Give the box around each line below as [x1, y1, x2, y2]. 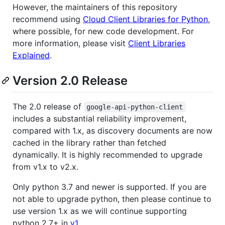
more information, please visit [13, 38, 128, 48]
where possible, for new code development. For [13, 26, 194, 36]
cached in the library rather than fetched [13, 137, 166, 148]
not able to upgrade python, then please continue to [13, 193, 211, 204]
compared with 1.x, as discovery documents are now [13, 125, 212, 136]
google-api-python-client [86, 102, 183, 111]
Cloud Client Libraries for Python [83, 14, 208, 24]
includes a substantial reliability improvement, [13, 113, 186, 124]
